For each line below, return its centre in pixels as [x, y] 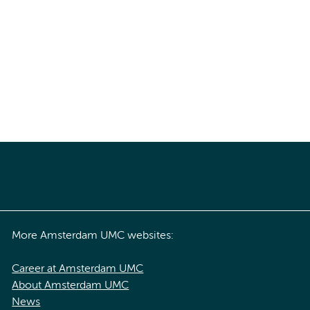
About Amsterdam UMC [71, 285]
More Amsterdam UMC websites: [93, 236]
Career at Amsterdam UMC [78, 269]
